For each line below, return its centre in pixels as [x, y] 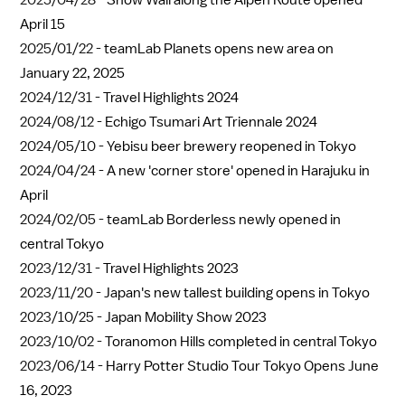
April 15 [42, 25]
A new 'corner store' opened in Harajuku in [238, 171]
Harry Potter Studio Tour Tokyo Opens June [242, 367]
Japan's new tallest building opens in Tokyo [237, 293]
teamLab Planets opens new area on [219, 49]
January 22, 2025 [72, 74]
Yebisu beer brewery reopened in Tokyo [231, 147]
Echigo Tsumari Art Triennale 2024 [211, 122]
